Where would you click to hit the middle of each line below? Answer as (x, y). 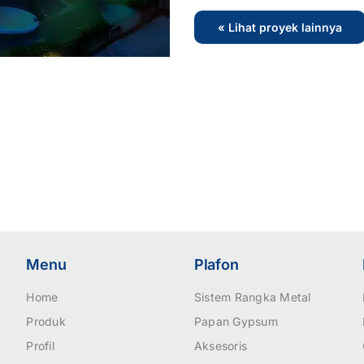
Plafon (216, 265)
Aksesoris (221, 346)
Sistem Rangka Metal (252, 297)
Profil (40, 346)
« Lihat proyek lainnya (280, 27)
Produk (46, 322)
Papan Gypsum (236, 322)
